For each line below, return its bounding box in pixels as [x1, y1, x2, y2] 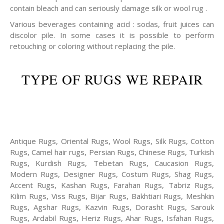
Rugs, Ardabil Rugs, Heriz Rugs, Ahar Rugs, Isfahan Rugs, [10, 213, 214, 223]
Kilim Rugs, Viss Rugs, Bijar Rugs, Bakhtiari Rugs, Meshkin [10, 191, 214, 201]
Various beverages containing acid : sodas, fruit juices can [10, 19, 214, 29]
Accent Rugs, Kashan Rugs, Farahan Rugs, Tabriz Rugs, [10, 180, 214, 190]
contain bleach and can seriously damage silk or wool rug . [10, 3, 207, 13]
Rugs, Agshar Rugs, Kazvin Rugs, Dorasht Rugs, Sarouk [10, 202, 214, 212]
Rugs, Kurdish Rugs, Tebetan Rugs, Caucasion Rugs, [10, 158, 214, 168]
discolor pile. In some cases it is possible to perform [10, 30, 214, 40]
